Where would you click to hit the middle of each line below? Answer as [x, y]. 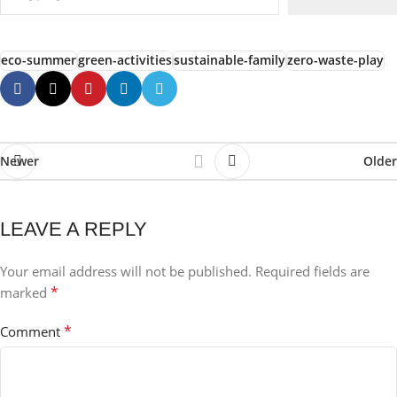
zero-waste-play [335, 60]
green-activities [125, 60]
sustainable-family [230, 60]
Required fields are [312, 271]
